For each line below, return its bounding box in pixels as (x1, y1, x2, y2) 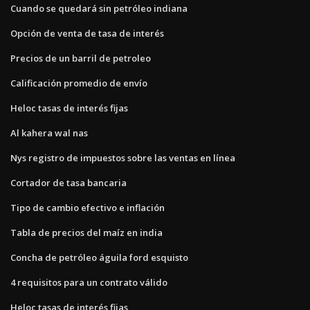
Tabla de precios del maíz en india (10, 226, 163, 239)
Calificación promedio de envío (10, 76, 147, 89)
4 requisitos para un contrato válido (10, 275, 167, 289)
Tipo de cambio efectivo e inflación (10, 201, 165, 214)
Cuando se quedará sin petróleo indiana (10, 1, 188, 15)
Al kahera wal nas (10, 126, 88, 139)
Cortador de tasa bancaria (10, 176, 127, 189)
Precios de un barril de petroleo (10, 51, 151, 64)
